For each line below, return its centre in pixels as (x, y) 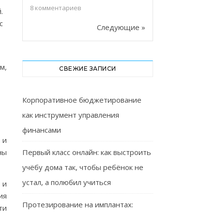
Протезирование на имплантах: (78, 204)
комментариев (57, 8)
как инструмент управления (71, 115)
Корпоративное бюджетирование (82, 100)
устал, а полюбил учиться (67, 182)
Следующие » (121, 27)
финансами (42, 130)
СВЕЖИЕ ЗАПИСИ (88, 69)
